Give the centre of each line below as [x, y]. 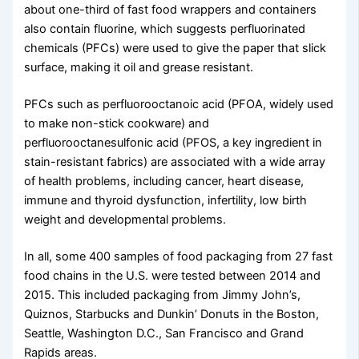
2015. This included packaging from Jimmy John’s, [163, 294]
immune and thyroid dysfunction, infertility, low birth [166, 200]
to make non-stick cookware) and [117, 123]
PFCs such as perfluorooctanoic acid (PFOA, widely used [179, 104]
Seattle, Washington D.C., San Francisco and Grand [164, 333]
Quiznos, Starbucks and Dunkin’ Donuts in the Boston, [172, 314]
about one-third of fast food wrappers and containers [171, 9]
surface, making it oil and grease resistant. [139, 67]
